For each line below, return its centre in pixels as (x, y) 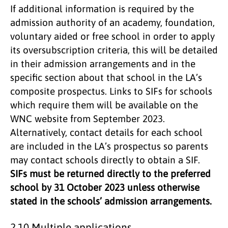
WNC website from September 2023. (88, 118)
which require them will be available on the (104, 105)
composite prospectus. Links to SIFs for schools (111, 91)
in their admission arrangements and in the (103, 63)
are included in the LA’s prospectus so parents (109, 146)
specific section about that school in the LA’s (106, 77)
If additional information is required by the (102, 8)
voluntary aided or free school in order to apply (112, 36)
